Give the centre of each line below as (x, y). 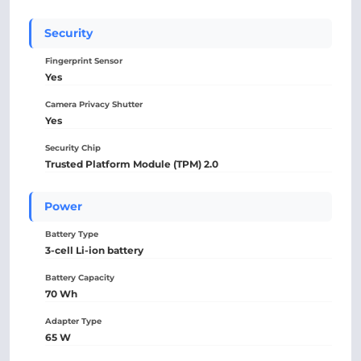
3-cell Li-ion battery (94, 250)
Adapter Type (73, 321)
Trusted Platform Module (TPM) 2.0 (132, 164)
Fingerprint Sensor (84, 61)
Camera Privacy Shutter (94, 104)
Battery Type (72, 234)
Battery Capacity (80, 278)
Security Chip (73, 148)
